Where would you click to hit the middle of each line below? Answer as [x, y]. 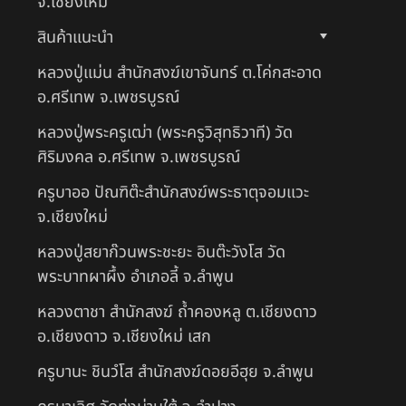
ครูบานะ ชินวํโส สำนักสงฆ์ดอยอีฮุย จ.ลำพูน [175, 372]
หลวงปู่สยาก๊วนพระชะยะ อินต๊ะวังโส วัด [161, 252]
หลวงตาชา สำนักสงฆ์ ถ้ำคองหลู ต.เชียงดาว [177, 312]
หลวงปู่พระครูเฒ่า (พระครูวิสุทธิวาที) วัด [165, 132]
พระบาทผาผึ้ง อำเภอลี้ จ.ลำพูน [135, 276]
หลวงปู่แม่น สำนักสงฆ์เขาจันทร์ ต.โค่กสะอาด [179, 72]
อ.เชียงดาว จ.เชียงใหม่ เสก [124, 336]
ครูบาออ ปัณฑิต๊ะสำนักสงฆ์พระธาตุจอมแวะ [173, 192]
